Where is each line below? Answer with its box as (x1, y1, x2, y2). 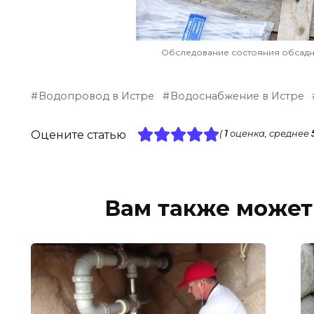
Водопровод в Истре (39, 90, 155, 103)
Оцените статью (31, 128, 126, 142)
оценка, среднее (227, 128, 311, 139)
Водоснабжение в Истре (170, 90, 305, 103)
